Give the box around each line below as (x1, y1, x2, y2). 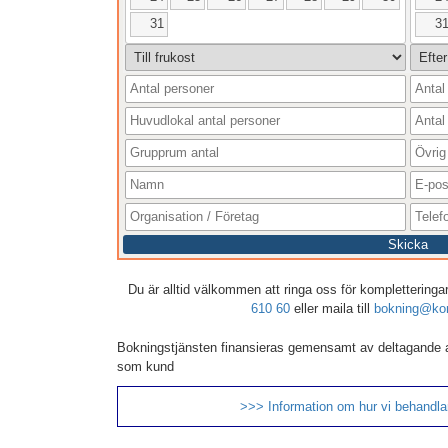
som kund (117, 359, 174, 375)
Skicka (387, 237, 428, 253)
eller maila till (290, 301, 374, 317)
